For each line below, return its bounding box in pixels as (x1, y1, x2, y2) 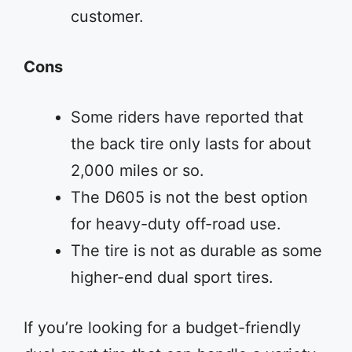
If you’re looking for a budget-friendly (24, 318, 301, 337)
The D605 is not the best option (71, 188, 308, 207)
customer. (71, 7, 144, 26)
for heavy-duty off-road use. (71, 214, 281, 233)
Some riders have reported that (71, 108, 303, 126)
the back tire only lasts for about (71, 134, 311, 153)
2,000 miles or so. (71, 161, 204, 180)
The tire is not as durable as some (71, 241, 322, 260)
